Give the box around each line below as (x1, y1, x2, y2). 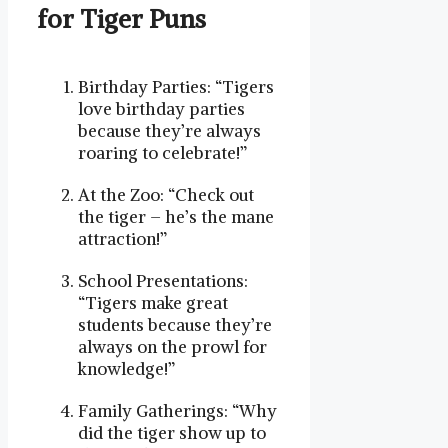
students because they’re (78, 313, 272, 336)
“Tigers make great (78, 291, 228, 314)
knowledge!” (78, 357, 175, 380)
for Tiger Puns (38, 2, 206, 35)
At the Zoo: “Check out (78, 183, 254, 206)
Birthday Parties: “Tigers (78, 75, 274, 98)
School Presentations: (78, 269, 248, 292)
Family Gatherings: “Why (78, 399, 277, 422)
